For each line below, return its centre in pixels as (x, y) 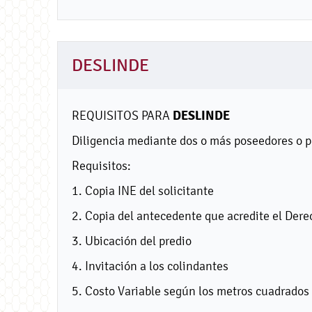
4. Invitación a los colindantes (150, 265)
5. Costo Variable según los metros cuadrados (190, 290)
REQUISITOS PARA (122, 115)
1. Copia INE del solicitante (143, 190)
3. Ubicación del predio (132, 240)
